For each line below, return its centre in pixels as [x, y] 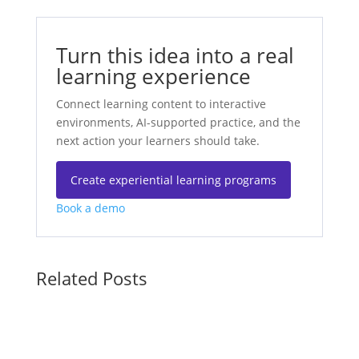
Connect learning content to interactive [161, 103]
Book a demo [90, 208]
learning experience [153, 76]
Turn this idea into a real [175, 55]
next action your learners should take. [157, 140]
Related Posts [91, 278]
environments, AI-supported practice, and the [178, 122]
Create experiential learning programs [173, 179]
